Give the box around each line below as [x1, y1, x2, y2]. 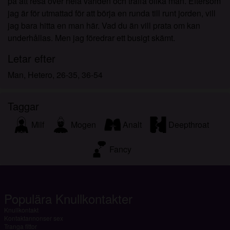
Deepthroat [168, 119, 209, 131]
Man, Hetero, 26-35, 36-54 [8, 68, 103, 81]
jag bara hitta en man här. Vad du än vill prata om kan [8, 19, 200, 31]
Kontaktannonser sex [4, 214, 63, 223]
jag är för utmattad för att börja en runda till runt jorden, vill [8, 7, 216, 19]
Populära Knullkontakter [4, 189, 132, 208]
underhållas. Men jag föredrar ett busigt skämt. [8, 31, 175, 44]
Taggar [8, 99, 39, 114]
